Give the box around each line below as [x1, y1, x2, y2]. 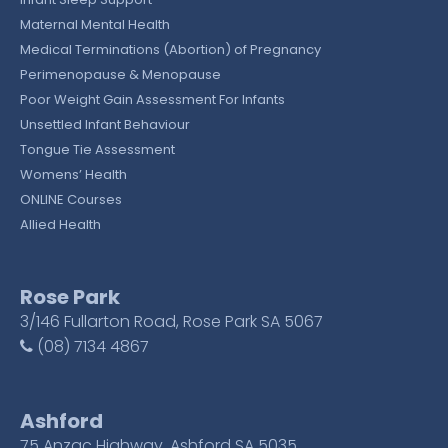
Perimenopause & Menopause [20, 65, 221, 85]
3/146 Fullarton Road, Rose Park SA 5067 [20, 310, 323, 334]
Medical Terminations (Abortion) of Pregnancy [20, 40, 321, 60]
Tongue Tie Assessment [20, 140, 175, 160]
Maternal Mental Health [20, 15, 170, 35]
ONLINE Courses [20, 190, 122, 210]
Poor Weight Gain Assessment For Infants [20, 90, 285, 110]
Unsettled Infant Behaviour [20, 115, 190, 135]
